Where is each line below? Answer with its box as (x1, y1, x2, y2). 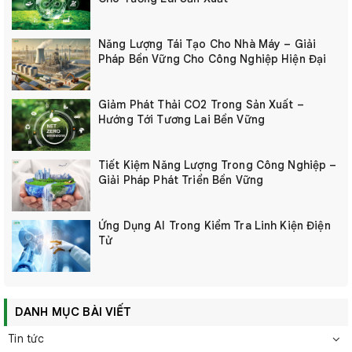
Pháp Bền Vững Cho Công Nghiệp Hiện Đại (98, 52, 327, 66)
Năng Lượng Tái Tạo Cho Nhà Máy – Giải (98, 37, 317, 51)
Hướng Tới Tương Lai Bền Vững (98, 112, 265, 126)
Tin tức (8, 332, 44, 346)
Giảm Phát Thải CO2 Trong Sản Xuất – (98, 97, 304, 112)
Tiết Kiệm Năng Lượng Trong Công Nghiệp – (98, 158, 337, 172)
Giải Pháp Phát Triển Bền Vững (98, 173, 264, 187)
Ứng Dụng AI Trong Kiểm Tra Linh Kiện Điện (98, 218, 331, 233)
